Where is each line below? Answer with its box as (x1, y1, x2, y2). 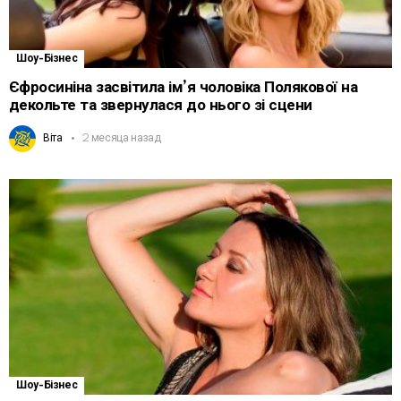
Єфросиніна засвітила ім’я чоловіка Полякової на (9, 79, 358, 97)
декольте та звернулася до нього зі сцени (9, 97, 312, 115)
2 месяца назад (81, 132, 161, 145)
